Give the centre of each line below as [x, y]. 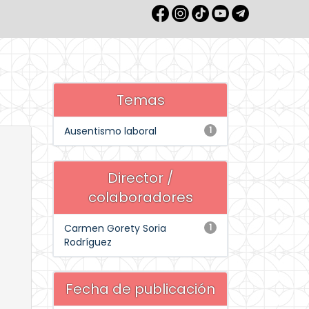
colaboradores [140, 197]
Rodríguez [88, 242]
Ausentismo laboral [110, 131]
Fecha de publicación [140, 289]
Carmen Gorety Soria [115, 228]
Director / [140, 178]
